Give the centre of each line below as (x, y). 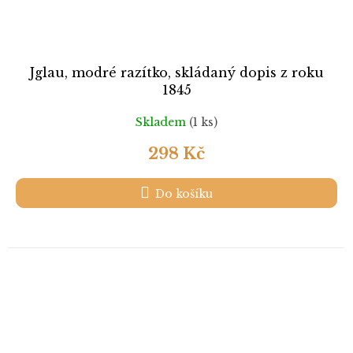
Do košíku (184, 194)
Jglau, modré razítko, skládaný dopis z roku (176, 73)
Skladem (162, 122)
